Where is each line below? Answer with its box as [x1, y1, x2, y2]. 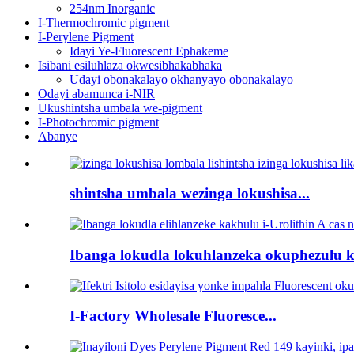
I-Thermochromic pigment [38, 15, 169, 29]
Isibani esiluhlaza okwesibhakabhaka [38, 58, 222, 72]
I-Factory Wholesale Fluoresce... [70, 307, 277, 325]
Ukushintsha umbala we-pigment [38, 100, 202, 115]
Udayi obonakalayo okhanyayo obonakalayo [70, 72, 293, 86]
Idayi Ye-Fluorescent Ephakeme [70, 43, 228, 58]
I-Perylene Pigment [38, 29, 134, 43]
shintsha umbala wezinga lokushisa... [70, 185, 310, 202]
